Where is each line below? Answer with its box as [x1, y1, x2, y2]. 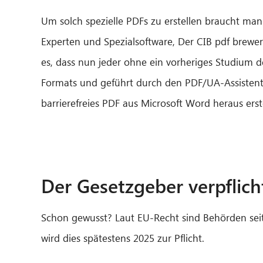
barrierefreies [41, 96, 102, 110]
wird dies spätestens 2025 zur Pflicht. [41, 231, 207, 245]
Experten [41, 34, 80, 48]
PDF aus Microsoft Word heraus [102, 96, 243, 110]
